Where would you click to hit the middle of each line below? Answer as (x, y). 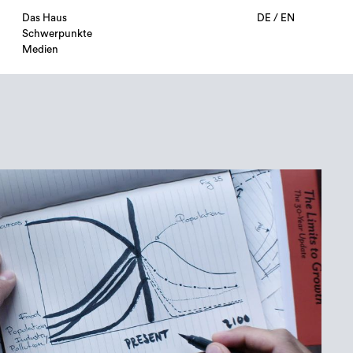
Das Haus (45, 19)
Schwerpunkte (57, 34)
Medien (40, 50)
